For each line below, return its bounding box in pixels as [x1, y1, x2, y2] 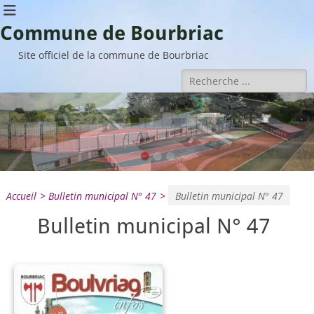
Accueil [6, 189, 36, 203]
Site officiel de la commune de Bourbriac [18, 48, 209, 62]
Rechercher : [184, 69, 250, 85]
